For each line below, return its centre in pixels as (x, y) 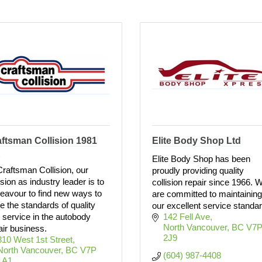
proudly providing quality (198, 170)
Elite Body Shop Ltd (196, 141)
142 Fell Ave (186, 217)
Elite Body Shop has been (201, 159)
